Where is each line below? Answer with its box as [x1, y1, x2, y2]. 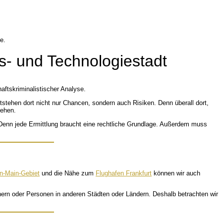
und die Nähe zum [40, 169, 96, 177]
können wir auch [152, 169, 200, 177]
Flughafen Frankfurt [96, 169, 152, 177]
